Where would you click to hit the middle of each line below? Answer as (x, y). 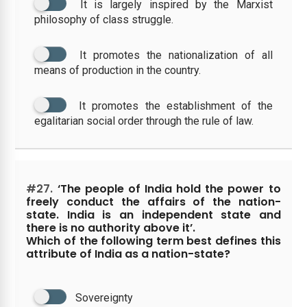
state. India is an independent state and (153, 214)
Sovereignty (105, 297)
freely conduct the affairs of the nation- (153, 201)
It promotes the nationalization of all (176, 55)
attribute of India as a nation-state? (128, 254)
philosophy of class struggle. (104, 19)
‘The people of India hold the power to (167, 188)
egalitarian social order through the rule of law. (144, 121)
